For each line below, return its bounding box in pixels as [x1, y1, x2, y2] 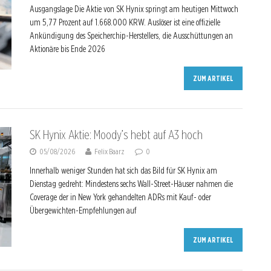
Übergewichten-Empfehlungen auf [29, 206, 137, 215]
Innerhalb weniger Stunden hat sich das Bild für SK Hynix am [29, 166, 217, 175]
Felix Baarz [94, 147, 125, 156]
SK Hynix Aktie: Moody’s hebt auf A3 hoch [29, 128, 203, 142]
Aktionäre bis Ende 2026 [29, 44, 105, 54]
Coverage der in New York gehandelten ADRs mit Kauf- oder [29, 192, 211, 202]
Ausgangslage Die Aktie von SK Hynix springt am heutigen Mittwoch [29, 4, 238, 14]
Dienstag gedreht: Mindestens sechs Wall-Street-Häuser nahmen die [29, 179, 233, 189]
